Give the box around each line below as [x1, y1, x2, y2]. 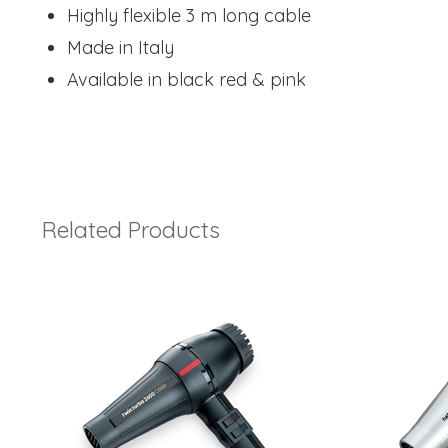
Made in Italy [67, 35, 174, 59]
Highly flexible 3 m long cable [67, 3, 316, 27]
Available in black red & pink [67, 67, 306, 91]
